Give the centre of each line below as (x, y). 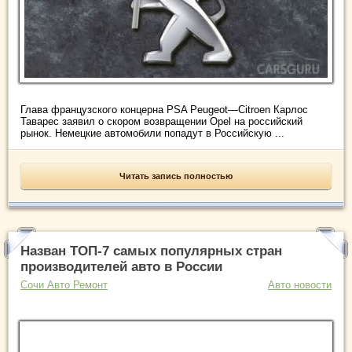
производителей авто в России (121, 266)
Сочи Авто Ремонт (64, 284)
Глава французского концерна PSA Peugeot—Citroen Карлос (164, 109)
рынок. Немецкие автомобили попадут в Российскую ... (152, 133)
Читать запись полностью (176, 176)
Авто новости (300, 284)
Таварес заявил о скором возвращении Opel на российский (161, 121)
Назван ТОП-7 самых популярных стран (151, 251)
